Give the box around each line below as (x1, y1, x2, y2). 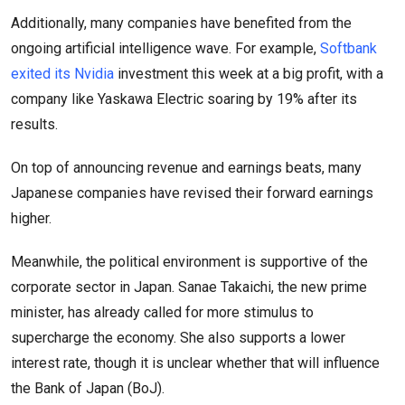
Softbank (320, 39, 377, 57)
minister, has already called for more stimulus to (11, 303, 314, 321)
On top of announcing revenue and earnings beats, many (11, 158, 362, 176)
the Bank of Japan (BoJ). (11, 379, 165, 397)
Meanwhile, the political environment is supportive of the (11, 252, 368, 270)
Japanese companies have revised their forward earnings (11, 184, 373, 202)
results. (11, 115, 65, 133)
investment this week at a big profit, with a (114, 64, 383, 82)
